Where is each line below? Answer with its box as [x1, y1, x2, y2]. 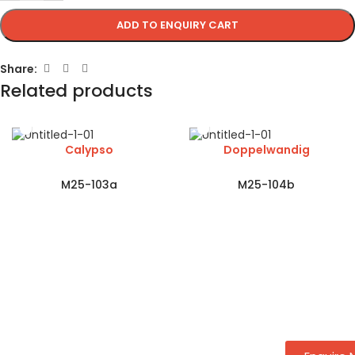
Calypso [64, 141, 113, 158]
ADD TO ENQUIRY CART [116, 17, 239, 33]
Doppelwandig [223, 141, 310, 158]
